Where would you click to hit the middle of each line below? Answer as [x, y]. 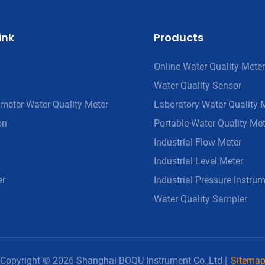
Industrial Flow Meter [198, 142]
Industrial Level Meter [198, 161]
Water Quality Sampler [201, 199]
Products [179, 37]
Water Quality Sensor [198, 85]
